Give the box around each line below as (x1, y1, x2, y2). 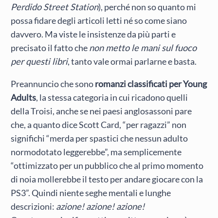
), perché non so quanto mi (98, 1, 197, 12)
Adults (11, 92, 36, 103)
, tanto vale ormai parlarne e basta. (68, 55, 197, 67)
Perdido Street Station (11, 1, 99, 12)
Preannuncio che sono (11, 78, 95, 90)
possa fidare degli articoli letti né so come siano (11, 15, 187, 26)
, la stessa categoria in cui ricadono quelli (36, 92, 188, 103)
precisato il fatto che (11, 42, 90, 53)
